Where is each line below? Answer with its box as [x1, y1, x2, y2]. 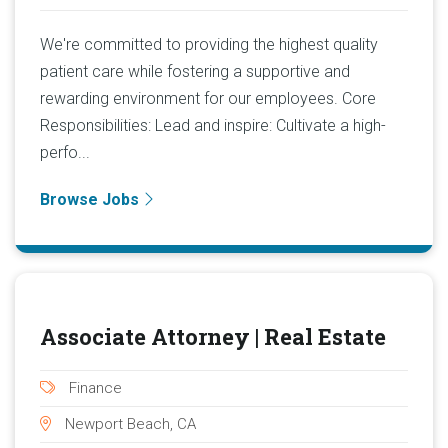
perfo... [40, 142, 90, 162]
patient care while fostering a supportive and [40, 61, 350, 81]
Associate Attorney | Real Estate [40, 322, 386, 351]
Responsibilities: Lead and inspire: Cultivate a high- [40, 115, 386, 135]
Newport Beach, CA [61, 415, 196, 433]
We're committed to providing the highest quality [40, 34, 378, 54]
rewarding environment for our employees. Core [40, 88, 376, 108]
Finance [65, 379, 122, 397]
